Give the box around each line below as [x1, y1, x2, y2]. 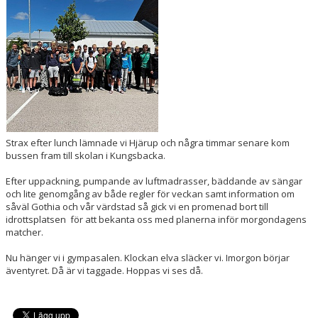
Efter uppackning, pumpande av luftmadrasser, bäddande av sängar [6, 175, 302, 187]
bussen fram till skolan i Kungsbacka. [6, 149, 168, 162]
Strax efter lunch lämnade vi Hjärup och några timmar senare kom [6, 136, 290, 149]
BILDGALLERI [9, 3, 61, 16]
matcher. [6, 226, 45, 238]
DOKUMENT [9, 33, 58, 46]
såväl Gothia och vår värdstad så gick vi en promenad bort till [6, 200, 268, 213]
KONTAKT [9, 64, 49, 77]
